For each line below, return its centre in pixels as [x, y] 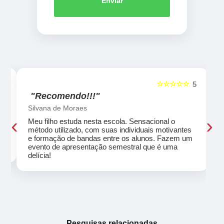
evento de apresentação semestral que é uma [102, 146]
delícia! [39, 155]
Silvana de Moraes [57, 108]
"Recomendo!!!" [65, 96]
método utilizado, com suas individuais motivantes [109, 129]
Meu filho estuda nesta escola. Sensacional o [101, 121]
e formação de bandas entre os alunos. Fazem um [110, 138]
